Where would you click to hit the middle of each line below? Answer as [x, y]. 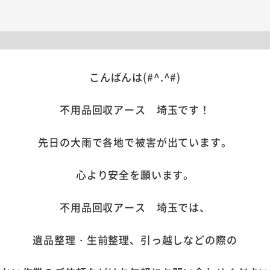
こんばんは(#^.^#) [135, 77]
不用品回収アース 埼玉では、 [135, 207]
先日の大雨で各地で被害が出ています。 [135, 142]
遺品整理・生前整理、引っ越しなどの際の [135, 239]
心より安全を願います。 [135, 174]
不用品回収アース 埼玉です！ [135, 109]
